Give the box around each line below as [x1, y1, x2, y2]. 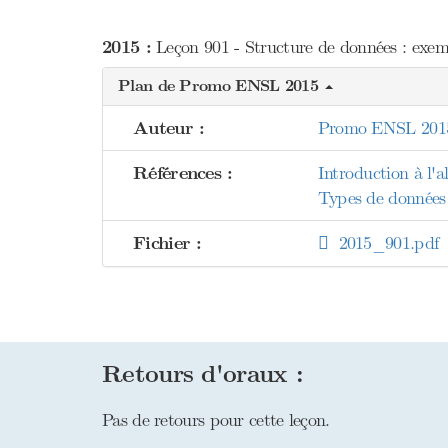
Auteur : [133, 117, 205, 140]
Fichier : [133, 232, 202, 255]
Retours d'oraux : [102, 360, 304, 389]
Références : [133, 162, 233, 185]
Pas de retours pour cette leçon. [102, 409, 330, 431]
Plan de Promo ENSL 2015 [118, 76, 324, 96]
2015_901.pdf [327, 232, 439, 254]
